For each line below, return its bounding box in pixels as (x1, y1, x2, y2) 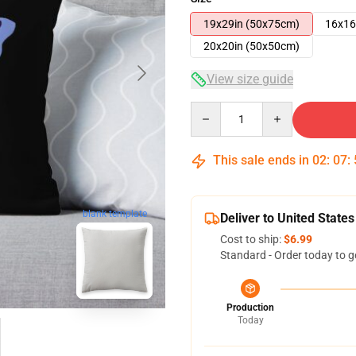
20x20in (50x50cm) (203, 40, 300, 52)
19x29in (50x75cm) (203, 17, 300, 30)
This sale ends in (210, 153, 312, 168)
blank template (82, 208, 147, 220)
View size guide (207, 72, 293, 87)
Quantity (190, 103, 234, 115)
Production (226, 302, 274, 313)
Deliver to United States (220, 211, 354, 226)
